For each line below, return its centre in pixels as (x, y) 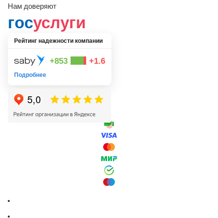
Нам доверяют (32, 6)
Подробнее (30, 75)
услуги (59, 22)
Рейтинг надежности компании (58, 41)
